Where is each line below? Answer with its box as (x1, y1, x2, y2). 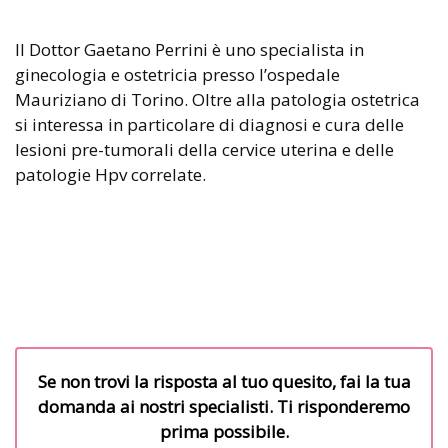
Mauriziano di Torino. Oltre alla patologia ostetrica (15, 87, 420, 111)
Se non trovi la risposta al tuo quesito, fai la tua (37, 369, 411, 393)
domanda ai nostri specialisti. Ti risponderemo (38, 394, 410, 418)
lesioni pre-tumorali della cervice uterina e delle (15, 137, 394, 161)
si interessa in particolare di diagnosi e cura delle (15, 112, 404, 136)
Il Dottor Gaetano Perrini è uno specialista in (15, 37, 364, 61)
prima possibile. (159, 419, 289, 443)
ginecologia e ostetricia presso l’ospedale (15, 62, 340, 86)
